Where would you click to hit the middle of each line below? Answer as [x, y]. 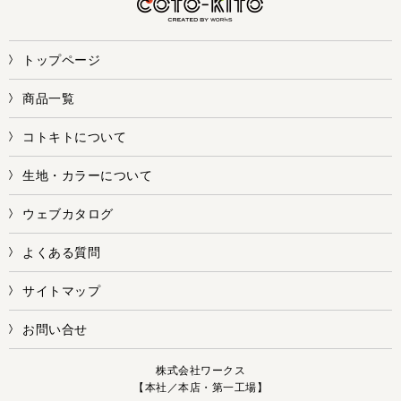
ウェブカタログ [68, 213]
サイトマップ [61, 290]
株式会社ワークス [200, 370]
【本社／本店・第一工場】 [200, 387]
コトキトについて [74, 137]
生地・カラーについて [87, 175]
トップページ [61, 60]
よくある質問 [61, 252]
